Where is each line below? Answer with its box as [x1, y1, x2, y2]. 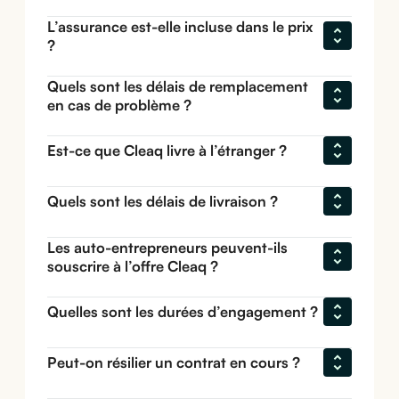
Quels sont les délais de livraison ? [47, 191, 279, 211]
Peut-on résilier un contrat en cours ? [47, 353, 301, 372]
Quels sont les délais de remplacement [47, 76, 309, 95]
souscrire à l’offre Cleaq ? [47, 256, 219, 275]
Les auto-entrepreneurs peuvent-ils [47, 237, 289, 256]
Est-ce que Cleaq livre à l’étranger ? [47, 141, 288, 160]
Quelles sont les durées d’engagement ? [47, 302, 319, 322]
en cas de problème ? [47, 94, 192, 114]
